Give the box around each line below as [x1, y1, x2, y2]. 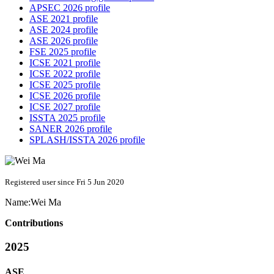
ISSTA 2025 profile [29, 113, 105, 124]
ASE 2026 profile [29, 35, 98, 46]
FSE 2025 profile [29, 46, 96, 57]
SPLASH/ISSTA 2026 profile [29, 135, 145, 146]
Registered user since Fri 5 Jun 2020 [5, 177, 124, 187]
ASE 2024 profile [29, 24, 98, 35]
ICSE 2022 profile [29, 68, 100, 80]
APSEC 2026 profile [29, 2, 110, 13]
